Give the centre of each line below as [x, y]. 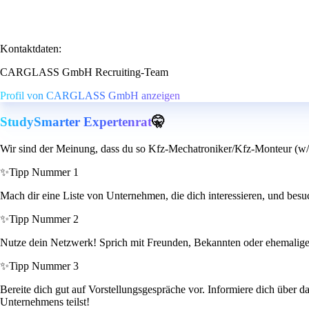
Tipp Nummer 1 [44, 172]
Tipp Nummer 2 [44, 219]
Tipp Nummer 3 [44, 266]
